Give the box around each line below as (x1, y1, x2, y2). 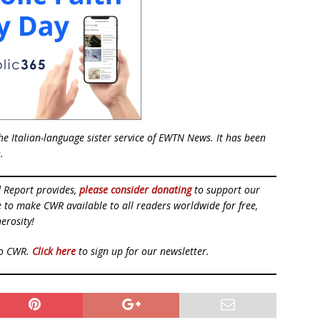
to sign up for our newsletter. (76, 244, 209, 259)
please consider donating (79, 183, 191, 197)
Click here (32, 244, 76, 259)
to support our (191, 183, 260, 197)
